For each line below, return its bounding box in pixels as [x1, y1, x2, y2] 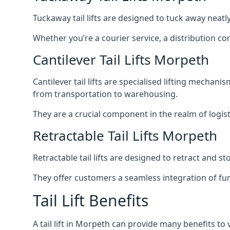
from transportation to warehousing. [33, 88, 178, 100]
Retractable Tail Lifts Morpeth [33, 126, 217, 145]
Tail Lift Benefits [33, 190, 148, 211]
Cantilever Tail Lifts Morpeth [33, 50, 209, 69]
